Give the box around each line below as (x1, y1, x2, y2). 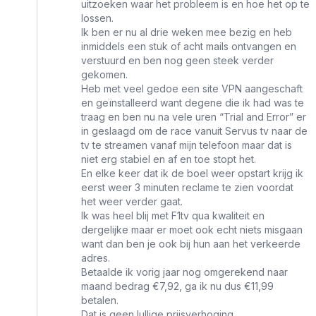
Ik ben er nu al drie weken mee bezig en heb (81, 26, 292, 39)
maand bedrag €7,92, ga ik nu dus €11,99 (81, 280, 274, 293)
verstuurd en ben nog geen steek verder (81, 54, 274, 67)
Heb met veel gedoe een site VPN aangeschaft (81, 83, 303, 95)
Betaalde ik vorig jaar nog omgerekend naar (81, 266, 288, 279)
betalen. (81, 294, 119, 307)
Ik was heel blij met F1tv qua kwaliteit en (81, 209, 265, 222)
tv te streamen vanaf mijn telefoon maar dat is (81, 139, 292, 152)
